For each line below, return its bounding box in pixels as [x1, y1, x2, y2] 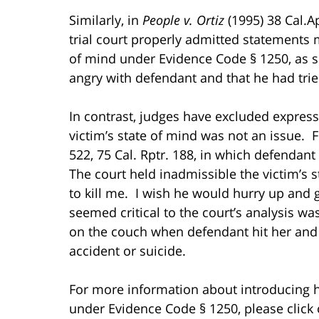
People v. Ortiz [142, 11, 228, 28]
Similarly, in [69, 11, 142, 28]
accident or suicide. [69, 241, 186, 259]
